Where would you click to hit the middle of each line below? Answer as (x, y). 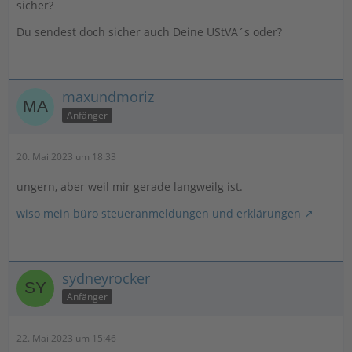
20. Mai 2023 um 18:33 (66, 156)
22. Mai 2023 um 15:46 (66, 338)
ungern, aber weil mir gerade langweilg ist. (130, 186)
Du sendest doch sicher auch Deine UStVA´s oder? (149, 31)
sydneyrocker (106, 278)
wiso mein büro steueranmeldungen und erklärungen (159, 213)
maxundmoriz (108, 96)
